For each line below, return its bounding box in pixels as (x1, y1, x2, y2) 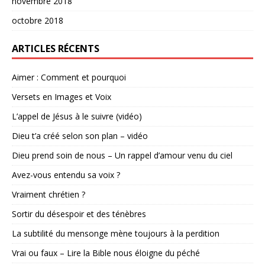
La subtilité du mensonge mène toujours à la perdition (12, 228, 219, 240)
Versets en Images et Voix (12, 91, 111, 103)
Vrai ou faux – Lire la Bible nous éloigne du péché (12, 247, 200, 259)
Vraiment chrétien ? (12, 189, 85, 201)
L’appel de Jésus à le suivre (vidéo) (12, 111, 142, 122)
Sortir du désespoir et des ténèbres (12, 208, 146, 220)
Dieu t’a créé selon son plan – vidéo (12, 130, 148, 142)
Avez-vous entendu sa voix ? (12, 169, 120, 181)
